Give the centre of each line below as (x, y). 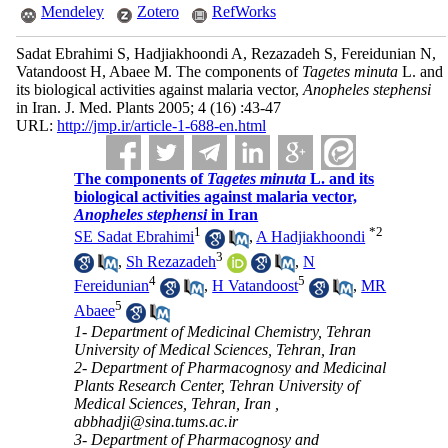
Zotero (157, 11)
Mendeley (72, 11)
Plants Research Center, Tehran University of (217, 385)
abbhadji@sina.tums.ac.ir (156, 421)
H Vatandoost (255, 286)
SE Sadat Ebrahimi (134, 237)
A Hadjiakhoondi (311, 237)
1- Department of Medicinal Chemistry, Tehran (223, 331)
